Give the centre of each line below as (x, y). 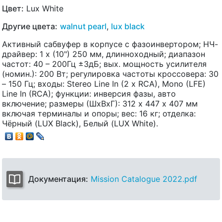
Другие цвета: (30, 26)
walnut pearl (83, 26)
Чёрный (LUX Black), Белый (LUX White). (80, 123)
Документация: (58, 179)
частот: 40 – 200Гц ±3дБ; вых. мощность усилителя (104, 64)
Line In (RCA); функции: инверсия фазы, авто (89, 93)
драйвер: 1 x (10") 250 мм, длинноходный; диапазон (104, 54)
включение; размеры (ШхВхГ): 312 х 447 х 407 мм (100, 103)
